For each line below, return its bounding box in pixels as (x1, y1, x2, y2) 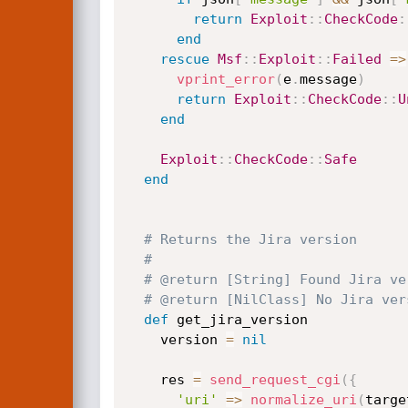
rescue (159, 51, 209, 67)
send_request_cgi (209, 372, 341, 388)
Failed (331, 51, 382, 67)
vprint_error (176, 71, 275, 87)
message (299, 71, 357, 87)
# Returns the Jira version (143, 231, 357, 248)
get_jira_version (168, 311, 308, 328)
